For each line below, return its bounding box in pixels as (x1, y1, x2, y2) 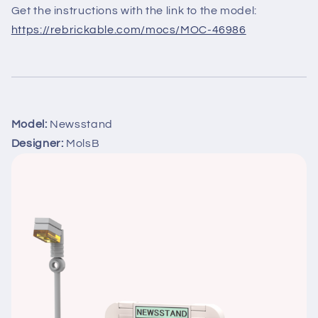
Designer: (11, 137, 64, 149)
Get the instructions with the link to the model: (11, 4, 257, 16)
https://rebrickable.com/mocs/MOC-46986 (11, 23, 246, 35)
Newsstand (47, 118, 113, 130)
